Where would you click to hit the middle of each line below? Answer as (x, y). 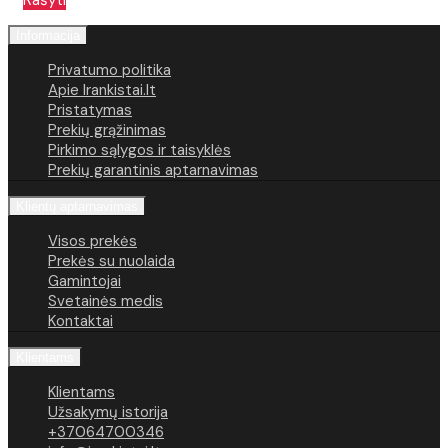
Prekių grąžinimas (107, 130)
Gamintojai (84, 281)
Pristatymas (90, 110)
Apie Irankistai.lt (102, 90)
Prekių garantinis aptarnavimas (153, 170)
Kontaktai (80, 321)
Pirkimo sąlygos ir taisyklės (139, 150)
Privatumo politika (109, 70)
